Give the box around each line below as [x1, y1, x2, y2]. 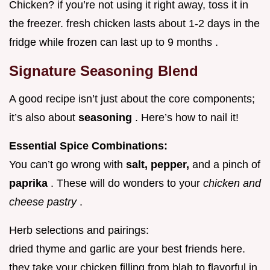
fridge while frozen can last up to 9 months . [9, 36, 218, 49]
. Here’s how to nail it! [135, 111, 239, 124]
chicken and [203, 177, 261, 190]
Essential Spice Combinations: [9, 140, 168, 152]
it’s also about [9, 111, 78, 124]
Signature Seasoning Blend [9, 63, 198, 80]
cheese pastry [9, 196, 80, 209]
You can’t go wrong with [9, 159, 126, 171]
